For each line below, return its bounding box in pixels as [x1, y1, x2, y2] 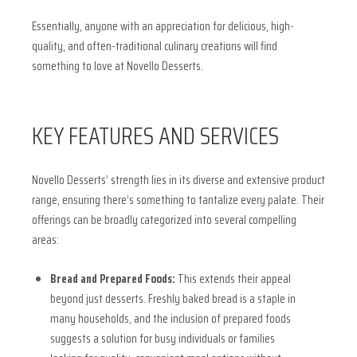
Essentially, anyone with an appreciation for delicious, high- [32, 16, 294, 36]
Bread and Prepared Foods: [49, 269, 175, 288]
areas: [32, 230, 59, 250]
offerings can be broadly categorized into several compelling [32, 210, 296, 230]
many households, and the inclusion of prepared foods [49, 308, 291, 328]
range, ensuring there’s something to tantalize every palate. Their [32, 190, 324, 210]
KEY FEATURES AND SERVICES [32, 116, 279, 155]
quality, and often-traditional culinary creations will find [32, 36, 277, 56]
